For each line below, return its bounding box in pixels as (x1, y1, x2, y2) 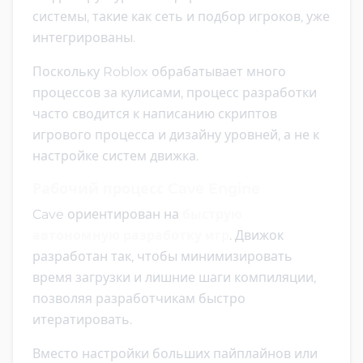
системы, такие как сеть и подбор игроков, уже (32, 8, 330, 24)
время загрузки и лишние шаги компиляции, (32, 269, 316, 285)
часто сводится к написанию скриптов (32, 105, 277, 122)
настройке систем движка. (32, 147, 199, 164)
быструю (182, 206, 242, 222)
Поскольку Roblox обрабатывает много (32, 63, 286, 79)
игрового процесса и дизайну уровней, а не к (32, 126, 319, 143)
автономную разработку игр (32, 227, 229, 243)
